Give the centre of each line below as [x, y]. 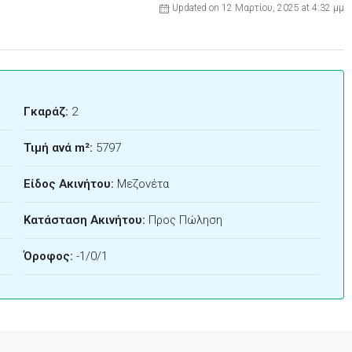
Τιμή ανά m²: [58, 148]
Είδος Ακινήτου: [68, 184]
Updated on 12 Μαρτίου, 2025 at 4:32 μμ [258, 8]
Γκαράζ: [46, 112]
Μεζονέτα [143, 184]
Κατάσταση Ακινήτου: [84, 220]
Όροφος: [48, 257]
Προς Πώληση [185, 220]
